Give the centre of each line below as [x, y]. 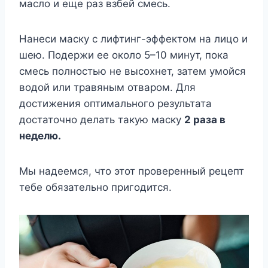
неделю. [40, 135]
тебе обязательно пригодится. [95, 187]
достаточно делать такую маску [102, 119]
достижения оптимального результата [115, 103]
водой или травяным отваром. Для [107, 87]
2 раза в [205, 119]
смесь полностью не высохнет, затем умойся [133, 71]
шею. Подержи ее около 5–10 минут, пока [124, 55]
